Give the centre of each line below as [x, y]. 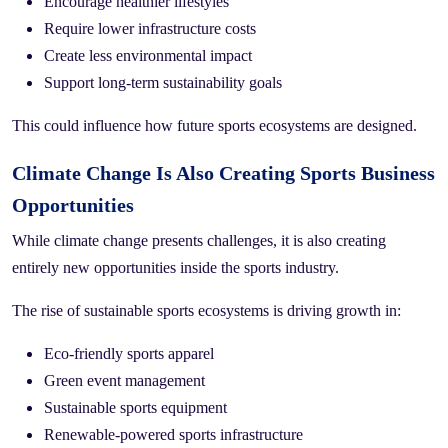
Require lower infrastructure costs [150, 28]
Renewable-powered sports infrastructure [173, 434]
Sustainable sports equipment [135, 407]
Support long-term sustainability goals [163, 82]
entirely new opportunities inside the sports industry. [175, 267]
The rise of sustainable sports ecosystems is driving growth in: [206, 310]
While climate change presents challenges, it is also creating [199, 240]
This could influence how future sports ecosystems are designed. [214, 125]
